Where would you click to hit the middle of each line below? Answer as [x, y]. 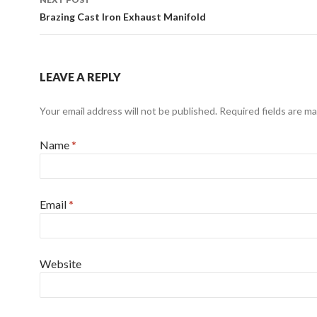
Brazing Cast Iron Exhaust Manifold [123, 17]
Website [60, 264]
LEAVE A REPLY [80, 77]
